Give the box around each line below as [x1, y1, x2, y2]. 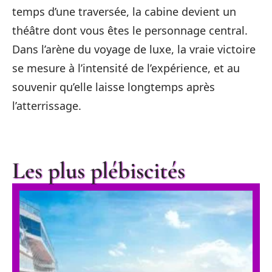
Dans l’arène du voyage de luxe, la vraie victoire [12, 42, 256, 56]
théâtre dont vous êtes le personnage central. [12, 23, 248, 38]
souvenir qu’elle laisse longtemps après [12, 80, 215, 94]
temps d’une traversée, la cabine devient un [12, 4, 236, 19]
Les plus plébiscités [12, 157, 185, 185]
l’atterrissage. [12, 98, 81, 113]
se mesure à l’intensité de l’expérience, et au [12, 61, 240, 75]
